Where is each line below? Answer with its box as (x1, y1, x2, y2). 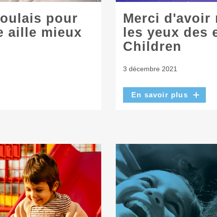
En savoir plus (131, 91, 188, 99)
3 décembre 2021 (123, 64, 177, 73)
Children (123, 39, 182, 54)
